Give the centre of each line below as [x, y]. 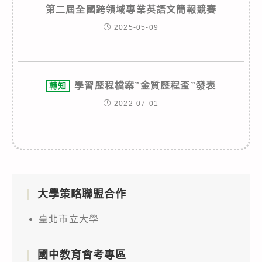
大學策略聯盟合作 [82, 194]
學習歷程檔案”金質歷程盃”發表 [145, 85]
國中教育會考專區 [82, 255]
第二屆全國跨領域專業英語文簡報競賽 [131, 9]
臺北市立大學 [69, 219]
